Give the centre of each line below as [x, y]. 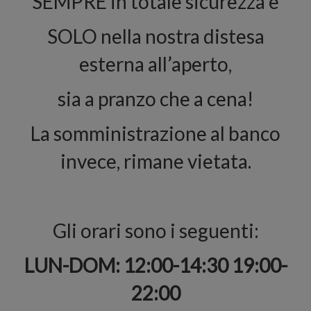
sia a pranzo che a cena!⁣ [155, 99]
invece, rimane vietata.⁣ [155, 161]
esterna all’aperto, [155, 64]
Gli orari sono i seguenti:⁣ [155, 230]
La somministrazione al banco [155, 133]
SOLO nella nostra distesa [155, 36]
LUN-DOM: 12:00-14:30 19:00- [155, 265]
